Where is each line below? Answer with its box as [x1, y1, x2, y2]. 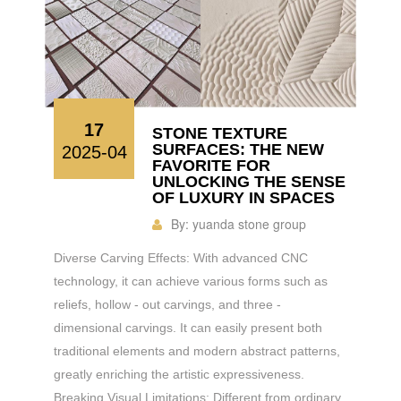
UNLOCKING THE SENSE [152, 172, 346, 191]
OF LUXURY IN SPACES [152, 188, 335, 207]
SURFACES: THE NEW [152, 140, 324, 158]
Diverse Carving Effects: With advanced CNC [54, 250, 308, 265]
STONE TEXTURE [152, 124, 287, 142]
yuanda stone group [192, 214, 306, 233]
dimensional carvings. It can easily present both [54, 320, 322, 335]
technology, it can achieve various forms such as [54, 273, 328, 288]
